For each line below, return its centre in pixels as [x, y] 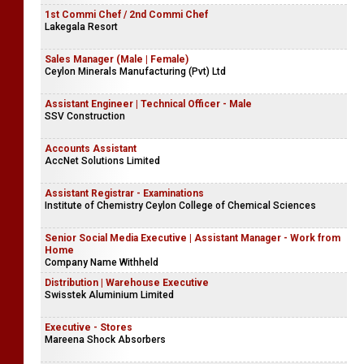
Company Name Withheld [102, 262]
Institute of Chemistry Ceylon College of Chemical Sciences [180, 206]
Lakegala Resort [81, 27]
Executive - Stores [89, 327]
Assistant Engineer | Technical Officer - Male [148, 104]
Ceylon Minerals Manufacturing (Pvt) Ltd [135, 71]
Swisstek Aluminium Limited [109, 295]
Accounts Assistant [91, 149]
